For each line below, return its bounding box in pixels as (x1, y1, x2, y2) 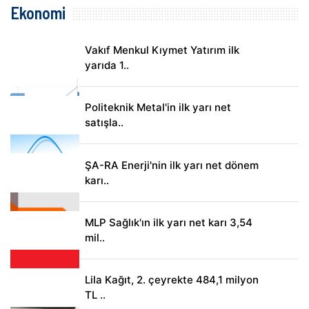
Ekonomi (10, 2, 66, 23)
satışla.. (84, 116, 123, 130)
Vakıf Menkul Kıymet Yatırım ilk (84, 43, 239, 57)
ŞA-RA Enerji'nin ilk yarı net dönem (84, 158, 259, 172)
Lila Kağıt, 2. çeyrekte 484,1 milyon (84, 273, 259, 287)
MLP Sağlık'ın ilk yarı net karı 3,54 (84, 215, 252, 229)
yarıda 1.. (84, 58, 129, 72)
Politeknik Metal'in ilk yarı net (84, 101, 231, 114)
